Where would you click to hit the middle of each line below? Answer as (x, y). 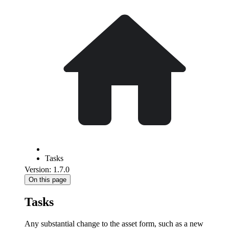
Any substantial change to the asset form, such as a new (114, 223)
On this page (48, 180)
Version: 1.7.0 (47, 169)
